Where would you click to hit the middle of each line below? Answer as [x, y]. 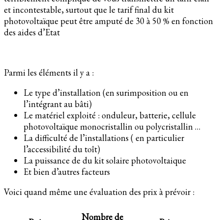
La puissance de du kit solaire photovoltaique [105, 160]
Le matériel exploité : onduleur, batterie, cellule [110, 115]
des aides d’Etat [32, 32]
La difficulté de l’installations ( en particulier [104, 137]
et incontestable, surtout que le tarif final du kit [89, 9]
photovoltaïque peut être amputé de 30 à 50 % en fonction [109, 21]
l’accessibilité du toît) [62, 149]
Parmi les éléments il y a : [49, 72]
